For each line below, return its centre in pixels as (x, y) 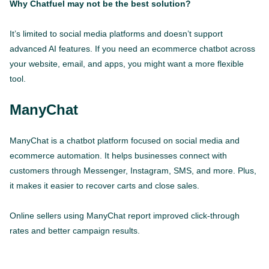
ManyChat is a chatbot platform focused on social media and (125, 141)
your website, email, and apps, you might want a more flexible (127, 64)
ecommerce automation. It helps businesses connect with (118, 156)
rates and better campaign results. (75, 231)
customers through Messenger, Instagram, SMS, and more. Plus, (133, 171)
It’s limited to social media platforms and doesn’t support (116, 34)
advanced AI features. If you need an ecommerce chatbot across (132, 49)
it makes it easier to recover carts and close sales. (104, 186)
